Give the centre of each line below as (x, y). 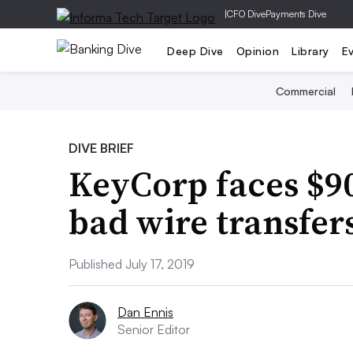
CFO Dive (246, 14)
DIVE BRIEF (101, 148)
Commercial (305, 91)
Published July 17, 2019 (132, 264)
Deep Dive (195, 50)
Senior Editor (154, 329)
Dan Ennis (145, 312)
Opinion (257, 50)
